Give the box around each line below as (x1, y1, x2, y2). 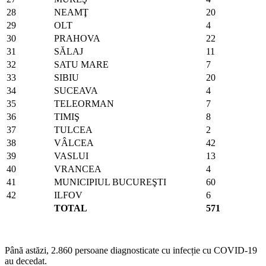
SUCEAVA (54, 85, 98, 96)
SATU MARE (54, 59, 109, 69)
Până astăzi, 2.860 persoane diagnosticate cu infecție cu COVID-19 (5, 245, 257, 255)
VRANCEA (54, 163, 102, 174)
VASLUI (54, 150, 88, 161)
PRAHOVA (54, 33, 100, 43)
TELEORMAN (54, 98, 114, 109)
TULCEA (54, 124, 93, 135)
